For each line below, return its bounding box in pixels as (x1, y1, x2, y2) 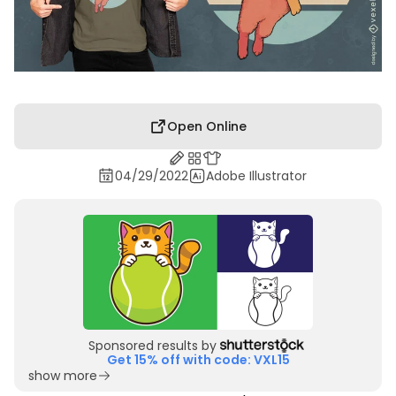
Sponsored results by (88, 336, 217, 354)
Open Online (167, 117, 247, 135)
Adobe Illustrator (205, 166, 307, 185)
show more (28, 366, 97, 385)
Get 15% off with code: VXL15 (106, 350, 290, 369)
